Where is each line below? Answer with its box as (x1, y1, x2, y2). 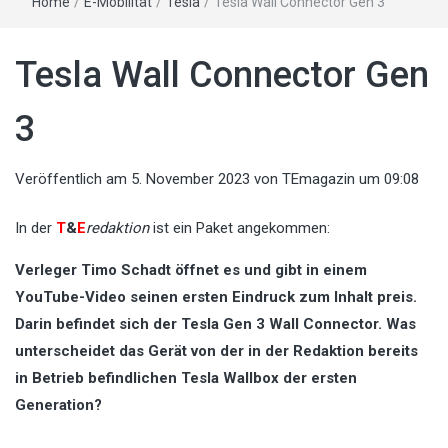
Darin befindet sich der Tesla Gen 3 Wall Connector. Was (15, 315, 416, 334)
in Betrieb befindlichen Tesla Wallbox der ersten (15, 369, 357, 388)
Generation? (15, 396, 106, 415)
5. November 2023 (131, 169, 250, 188)
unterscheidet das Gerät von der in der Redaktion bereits (15, 342, 418, 361)
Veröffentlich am (15, 169, 131, 188)
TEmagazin (282, 169, 355, 188)
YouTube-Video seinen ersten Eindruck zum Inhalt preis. (15, 288, 417, 307)
